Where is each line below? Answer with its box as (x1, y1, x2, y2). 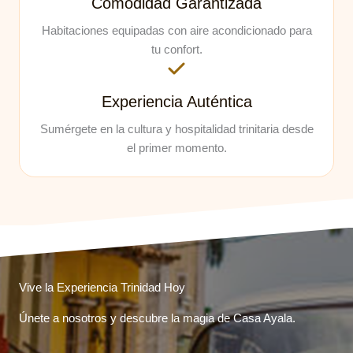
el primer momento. (126, 142, 227, 154)
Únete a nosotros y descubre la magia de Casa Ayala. (19, 312, 295, 325)
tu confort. (150, 43, 203, 56)
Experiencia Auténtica (101, 93, 252, 110)
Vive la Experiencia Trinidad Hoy (19, 281, 185, 294)
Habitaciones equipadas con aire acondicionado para (41, 24, 312, 37)
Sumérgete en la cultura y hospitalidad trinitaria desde (39, 123, 314, 136)
